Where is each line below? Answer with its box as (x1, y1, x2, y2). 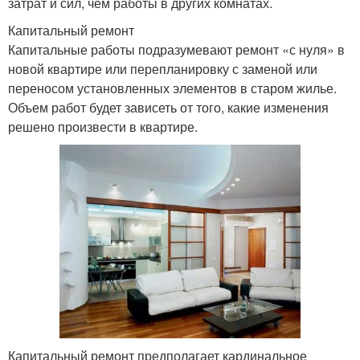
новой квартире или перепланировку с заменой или (8, 59, 317, 79)
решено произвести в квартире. (8, 117, 198, 137)
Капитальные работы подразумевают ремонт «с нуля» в (8, 40, 345, 59)
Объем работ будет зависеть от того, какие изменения (8, 98, 329, 117)
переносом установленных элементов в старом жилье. (8, 79, 337, 98)
